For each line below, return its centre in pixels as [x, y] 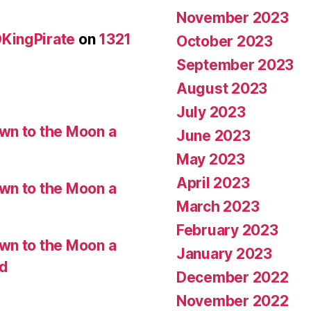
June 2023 [213, 135]
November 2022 [233, 301]
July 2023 [211, 112]
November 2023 [233, 17]
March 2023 [218, 206]
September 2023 [235, 65]
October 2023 [225, 41]
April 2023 [213, 183]
